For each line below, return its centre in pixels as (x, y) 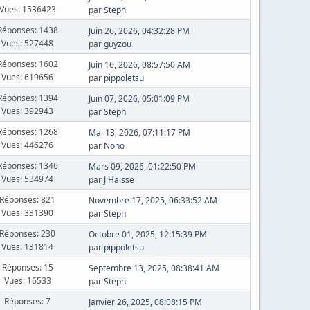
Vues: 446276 (28, 145)
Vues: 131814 (28, 246)
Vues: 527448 (28, 43)
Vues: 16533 (27, 280)
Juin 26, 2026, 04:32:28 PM (139, 31)
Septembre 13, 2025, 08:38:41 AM (154, 268)
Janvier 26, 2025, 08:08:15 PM (145, 302)
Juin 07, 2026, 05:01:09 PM (139, 99)
